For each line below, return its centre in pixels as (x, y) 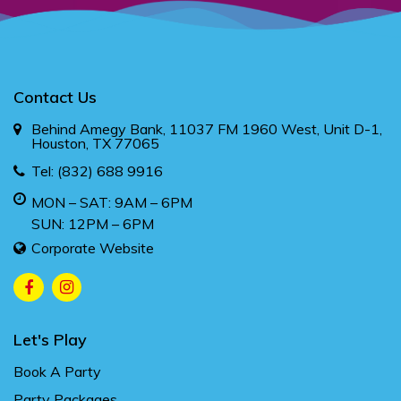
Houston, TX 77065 (95, 143)
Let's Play (50, 339)
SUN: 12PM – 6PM (93, 223)
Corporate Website (93, 247)
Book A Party (57, 371)
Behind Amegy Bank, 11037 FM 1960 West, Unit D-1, (207, 128)
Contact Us (55, 97)
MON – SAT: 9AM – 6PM (112, 202)
